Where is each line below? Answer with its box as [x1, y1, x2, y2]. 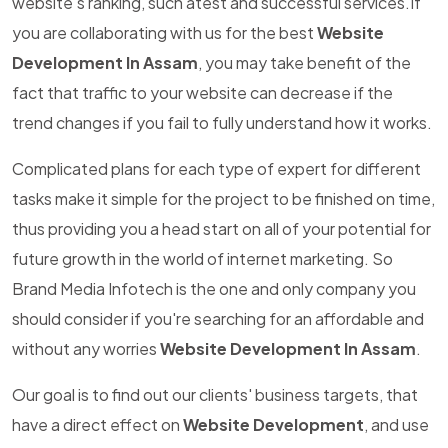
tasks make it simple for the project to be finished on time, [12, 188, 435, 209]
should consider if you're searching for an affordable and [12, 308, 424, 329]
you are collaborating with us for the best [12, 22, 317, 43]
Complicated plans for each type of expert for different [12, 158, 421, 179]
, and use [364, 414, 429, 435]
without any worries [12, 338, 160, 359]
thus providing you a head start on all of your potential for [12, 218, 431, 239]
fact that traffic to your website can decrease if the [12, 82, 393, 103]
